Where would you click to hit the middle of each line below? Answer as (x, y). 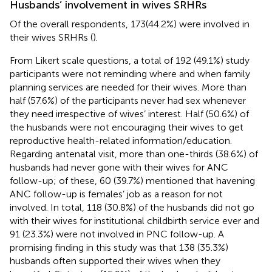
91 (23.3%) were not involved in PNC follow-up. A (117, 234)
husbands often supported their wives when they (115, 260)
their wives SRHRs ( (51, 37)
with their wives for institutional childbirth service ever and (134, 220)
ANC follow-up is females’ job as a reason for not (116, 194)
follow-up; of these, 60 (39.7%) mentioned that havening (132, 180)
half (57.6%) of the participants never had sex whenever (128, 100)
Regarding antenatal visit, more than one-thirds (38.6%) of (134, 154)
